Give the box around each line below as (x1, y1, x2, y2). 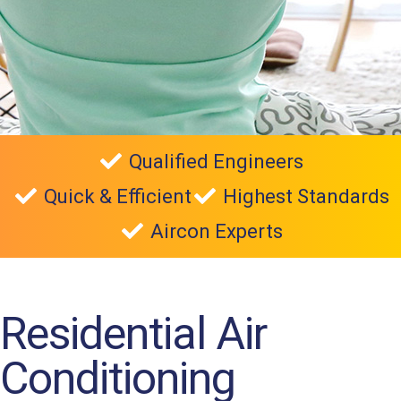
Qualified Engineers (129, 149, 303, 173)
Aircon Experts (149, 219, 283, 243)
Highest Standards (222, 184, 389, 208)
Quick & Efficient (43, 184, 192, 208)
